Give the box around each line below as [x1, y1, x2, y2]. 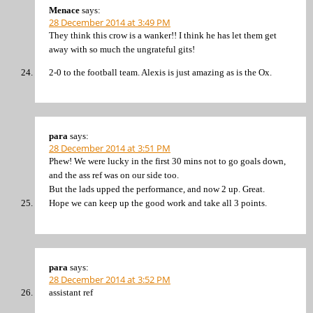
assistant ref [49, 286, 93, 298]
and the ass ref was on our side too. [49, 170, 179, 181]
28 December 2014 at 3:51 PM [49, 142, 170, 155]
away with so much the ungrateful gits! [49, 43, 195, 54]
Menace [49, 4, 80, 15]
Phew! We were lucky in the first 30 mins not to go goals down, [49, 156, 286, 167]
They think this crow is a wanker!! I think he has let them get [49, 29, 277, 41]
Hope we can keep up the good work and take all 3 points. [49, 198, 267, 209]
